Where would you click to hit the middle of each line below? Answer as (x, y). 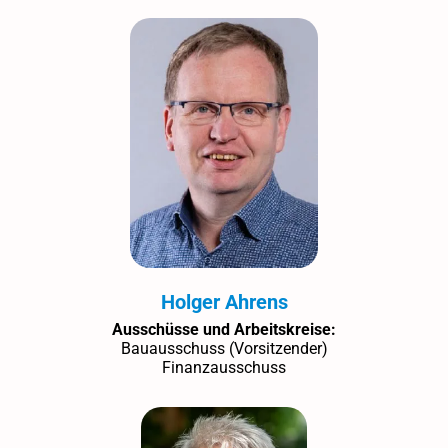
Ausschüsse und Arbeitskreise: (224, 329)
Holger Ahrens (224, 301)
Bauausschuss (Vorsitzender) (224, 348)
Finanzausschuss (224, 367)
